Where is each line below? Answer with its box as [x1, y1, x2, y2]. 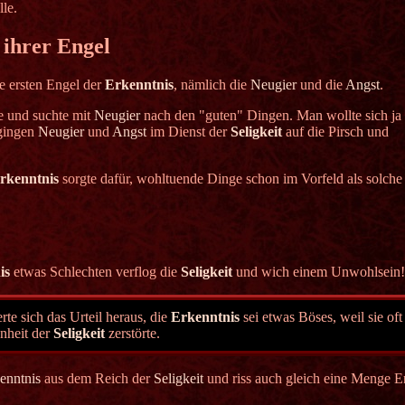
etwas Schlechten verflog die [10, 263, 181, 279]
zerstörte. [105, 325, 161, 341]
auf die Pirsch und [282, 124, 389, 140]
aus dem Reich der [41, 370, 154, 386]
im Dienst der [146, 124, 231, 140]
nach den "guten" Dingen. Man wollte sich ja [140, 108, 401, 124]
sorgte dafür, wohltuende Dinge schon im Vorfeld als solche [59, 171, 402, 187]
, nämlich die [174, 77, 250, 93]
